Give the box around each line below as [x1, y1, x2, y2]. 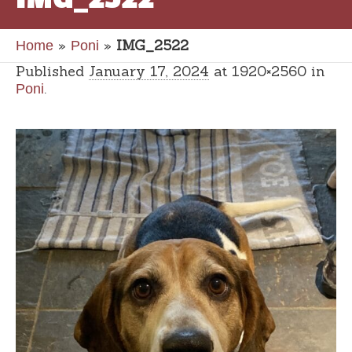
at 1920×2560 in [209, 62, 324, 80]
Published [16, 62, 89, 80]
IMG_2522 [116, 36, 189, 54]
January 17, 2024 [89, 62, 209, 80]
